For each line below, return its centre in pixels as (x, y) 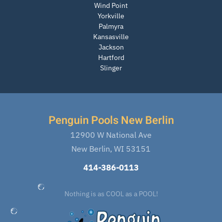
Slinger (111, 68)
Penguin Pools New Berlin (111, 121)
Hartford (111, 58)
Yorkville (111, 16)
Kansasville (111, 37)
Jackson (111, 47)
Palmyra (111, 27)
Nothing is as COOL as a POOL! (111, 194)
